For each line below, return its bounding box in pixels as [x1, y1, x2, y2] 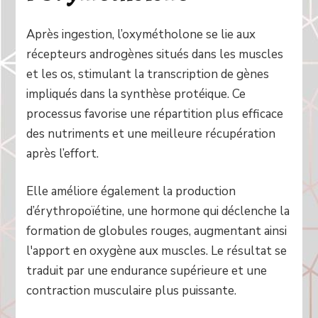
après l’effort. [26, 145, 99, 162]
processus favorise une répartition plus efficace [26, 105, 284, 122]
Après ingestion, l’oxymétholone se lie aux [26, 26, 256, 43]
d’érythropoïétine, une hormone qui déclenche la [26, 203, 290, 220]
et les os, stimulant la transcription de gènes [26, 65, 270, 82]
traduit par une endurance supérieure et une [26, 263, 268, 280]
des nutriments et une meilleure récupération [26, 125, 276, 142]
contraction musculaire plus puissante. [26, 283, 237, 300]
